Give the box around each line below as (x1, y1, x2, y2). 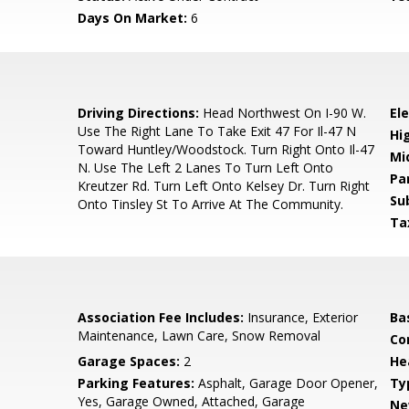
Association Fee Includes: (78, 309, 245, 326)
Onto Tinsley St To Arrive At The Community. (78, 195, 344, 213)
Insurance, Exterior (244, 309, 359, 326)
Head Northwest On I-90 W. (199, 104, 367, 121)
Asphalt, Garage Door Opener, (194, 374, 379, 392)
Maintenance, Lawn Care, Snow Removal (78, 327, 321, 344)
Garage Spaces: (78, 352, 181, 370)
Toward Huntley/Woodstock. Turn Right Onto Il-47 (78, 141, 375, 158)
